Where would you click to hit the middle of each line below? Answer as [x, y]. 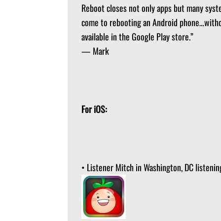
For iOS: [94, 109]
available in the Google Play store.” [137, 37]
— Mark [95, 51]
